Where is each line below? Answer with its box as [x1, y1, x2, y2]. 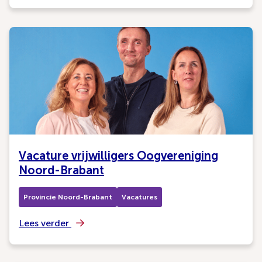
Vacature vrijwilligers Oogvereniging [19, 149, 218, 163]
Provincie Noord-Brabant [23, 193, 112, 201]
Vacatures [122, 193, 157, 201]
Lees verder [19, 218, 71, 229]
